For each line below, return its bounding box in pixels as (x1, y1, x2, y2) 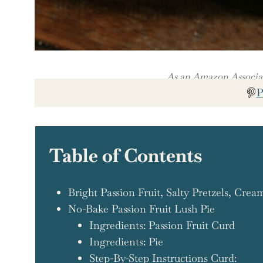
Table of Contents (49, 143, 202, 167)
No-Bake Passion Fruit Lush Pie (68, 201, 215, 215)
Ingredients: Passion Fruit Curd (89, 218, 235, 232)
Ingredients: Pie (89, 234, 163, 248)
